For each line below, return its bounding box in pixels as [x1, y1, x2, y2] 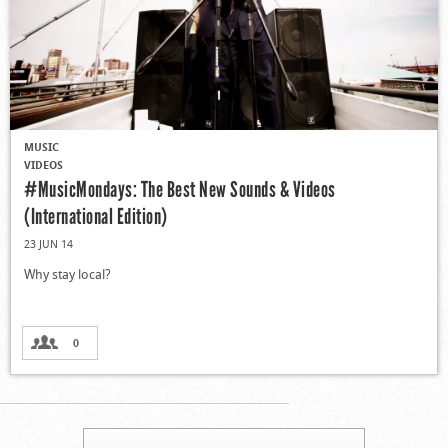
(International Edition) [24, 203, 168, 231]
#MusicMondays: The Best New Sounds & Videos [24, 176, 336, 204]
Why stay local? [24, 265, 111, 284]
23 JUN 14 [24, 236, 73, 252]
